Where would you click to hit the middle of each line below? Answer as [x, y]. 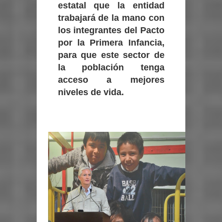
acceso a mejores [111, 80]
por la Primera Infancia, [111, 43]
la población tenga [111, 67]
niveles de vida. [91, 92]
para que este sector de [111, 55]
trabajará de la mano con [111, 18]
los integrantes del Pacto [111, 30]
